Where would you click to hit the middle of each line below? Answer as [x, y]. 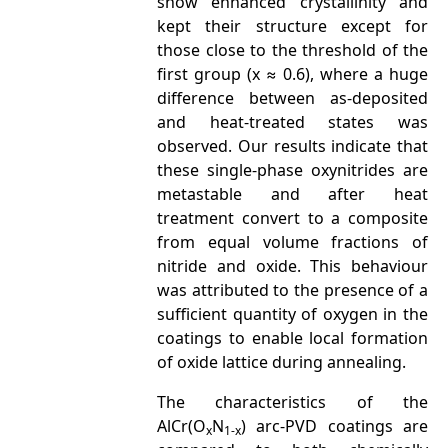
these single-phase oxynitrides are [292, 170]
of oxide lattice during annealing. [281, 362]
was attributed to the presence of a [292, 290]
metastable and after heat [292, 194]
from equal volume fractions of [292, 242]
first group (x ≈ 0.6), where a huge [292, 74]
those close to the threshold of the [292, 50]
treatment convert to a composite [292, 218]
